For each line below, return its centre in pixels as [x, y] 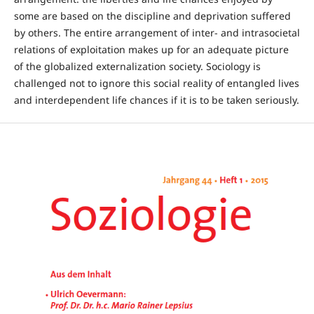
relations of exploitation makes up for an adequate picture [151, 50]
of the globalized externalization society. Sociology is [137, 67]
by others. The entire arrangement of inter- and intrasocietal [157, 33]
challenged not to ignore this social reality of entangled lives [156, 83]
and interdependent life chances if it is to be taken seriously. [156, 100]
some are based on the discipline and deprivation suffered [152, 16]
